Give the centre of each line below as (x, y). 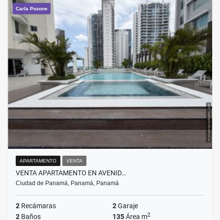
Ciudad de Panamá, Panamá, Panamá (67, 183)
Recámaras (38, 206)
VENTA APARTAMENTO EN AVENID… (71, 173)
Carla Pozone (32, 9)
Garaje (127, 206)
